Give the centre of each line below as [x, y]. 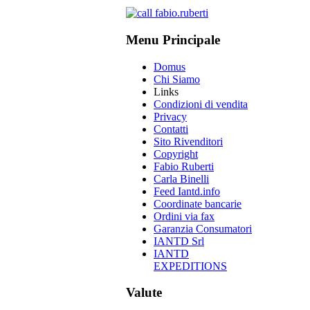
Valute [144, 293]
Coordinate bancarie [198, 203]
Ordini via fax [184, 216]
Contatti [171, 129]
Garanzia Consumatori [203, 228]
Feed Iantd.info [187, 191]
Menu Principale [173, 40]
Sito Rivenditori [188, 141]
